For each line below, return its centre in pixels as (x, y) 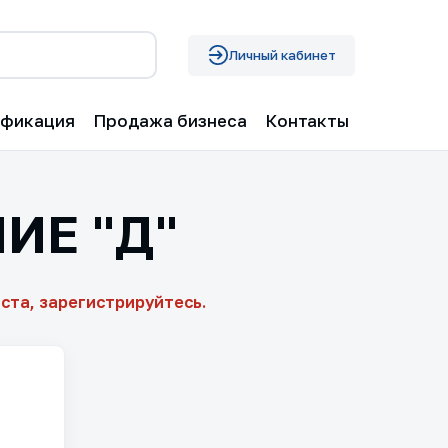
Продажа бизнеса (169, 120)
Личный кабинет (282, 55)
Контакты (307, 120)
